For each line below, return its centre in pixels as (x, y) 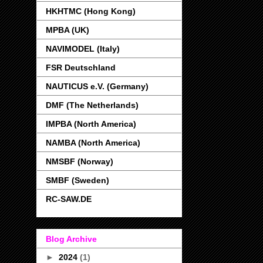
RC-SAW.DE (69, 199)
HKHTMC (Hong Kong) (91, 11)
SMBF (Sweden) (77, 180)
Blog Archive (71, 239)
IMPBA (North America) (91, 124)
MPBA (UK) (68, 30)
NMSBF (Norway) (80, 161)
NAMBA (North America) (93, 142)
